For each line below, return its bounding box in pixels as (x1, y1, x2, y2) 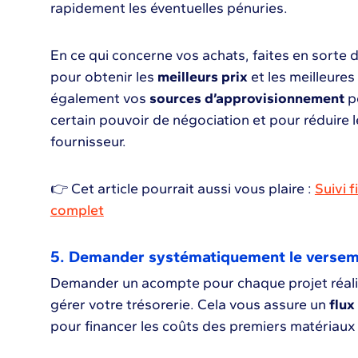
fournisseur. (50, 133, 126, 150)
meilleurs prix (153, 68, 248, 86)
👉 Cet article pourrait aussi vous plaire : (50, 180, 315, 197)
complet (50, 201, 104, 219)
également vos (50, 89, 149, 107)
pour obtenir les (50, 68, 154, 86)
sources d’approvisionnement (149, 89, 344, 107)
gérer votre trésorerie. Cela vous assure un (50, 296, 329, 313)
